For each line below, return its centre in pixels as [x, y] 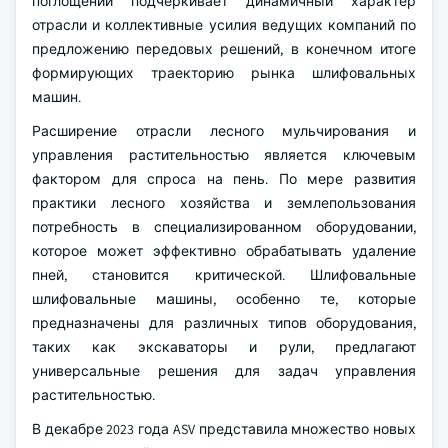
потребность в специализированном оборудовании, [224, 227]
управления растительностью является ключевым [224, 155]
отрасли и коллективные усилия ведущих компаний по [224, 25]
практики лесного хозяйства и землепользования [224, 203]
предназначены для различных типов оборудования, [224, 323]
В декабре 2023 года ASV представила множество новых [224, 429]
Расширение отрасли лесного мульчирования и [224, 131]
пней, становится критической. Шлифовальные [224, 275]
